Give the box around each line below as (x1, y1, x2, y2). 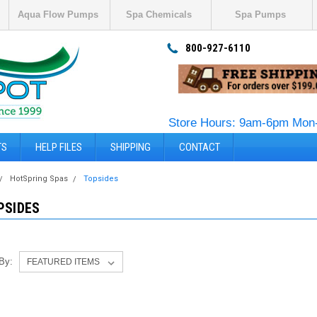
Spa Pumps (234, 9, 286, 20)
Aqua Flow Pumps (17, 9, 98, 20)
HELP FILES (35, 141, 82, 154)
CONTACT (179, 141, 220, 154)
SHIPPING (110, 141, 151, 154)
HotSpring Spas (10, 174, 69, 183)
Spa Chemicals (126, 9, 192, 20)
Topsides (83, 174, 119, 183)
